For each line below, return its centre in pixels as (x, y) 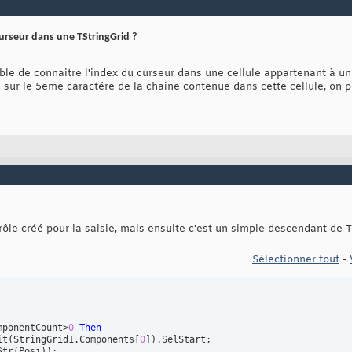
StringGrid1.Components (74, 340)
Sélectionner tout (296, 260)
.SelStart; (184, 340)
